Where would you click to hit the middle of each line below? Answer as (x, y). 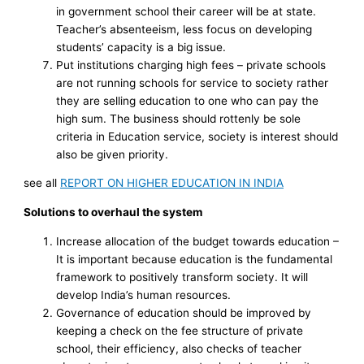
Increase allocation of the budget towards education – (198, 241)
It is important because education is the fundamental (195, 259)
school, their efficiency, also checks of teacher (179, 348)
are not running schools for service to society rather (193, 82)
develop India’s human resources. (144, 295)
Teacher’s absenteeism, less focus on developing (184, 29)
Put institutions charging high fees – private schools (191, 65)
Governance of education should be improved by (184, 312)
